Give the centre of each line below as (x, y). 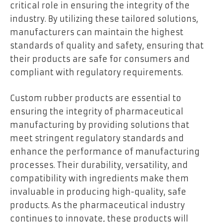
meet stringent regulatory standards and (97, 138)
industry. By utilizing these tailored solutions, (104, 19)
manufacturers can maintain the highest (97, 32)
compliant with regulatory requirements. (96, 73)
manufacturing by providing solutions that (100, 125)
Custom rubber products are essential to (96, 98)
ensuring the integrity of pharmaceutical (97, 111)
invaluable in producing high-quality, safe (98, 192)
